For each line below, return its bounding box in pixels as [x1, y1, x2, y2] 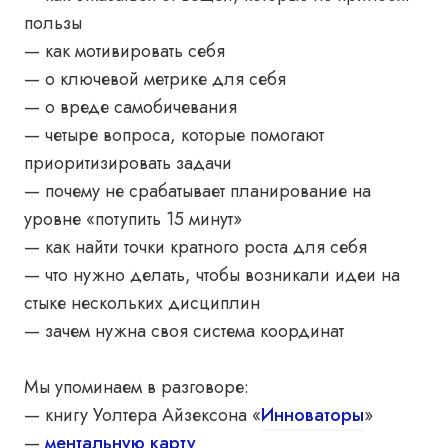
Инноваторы [261, 402, 364, 428]
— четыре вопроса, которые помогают [24, 122, 324, 148]
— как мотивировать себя [24, 38, 225, 64]
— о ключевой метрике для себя [24, 66, 286, 92]
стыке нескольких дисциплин [24, 290, 260, 316]
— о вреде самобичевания [24, 94, 237, 120]
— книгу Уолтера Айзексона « [24, 402, 261, 428]
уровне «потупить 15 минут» [24, 206, 242, 232]
